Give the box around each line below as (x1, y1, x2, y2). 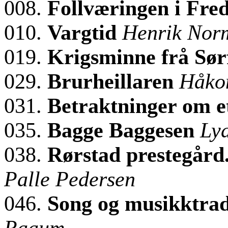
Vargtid (47, 20, 122, 44)
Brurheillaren (47, 69, 179, 93)
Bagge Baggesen (47, 118, 200, 142)
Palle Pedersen (4, 167, 135, 191)
